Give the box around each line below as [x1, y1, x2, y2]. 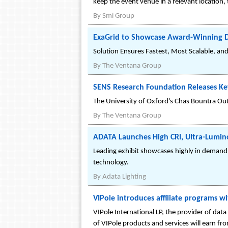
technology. [93, 159, 129, 166]
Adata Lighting [102, 173, 146, 181]
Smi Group [102, 12, 134, 20]
